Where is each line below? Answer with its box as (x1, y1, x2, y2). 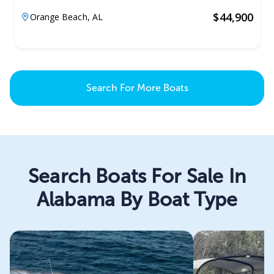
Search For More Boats (86, 82, 188, 94)
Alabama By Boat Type (36, 188, 238, 212)
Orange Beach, (29, 11, 92, 23)
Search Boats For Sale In (28, 165, 246, 188)
